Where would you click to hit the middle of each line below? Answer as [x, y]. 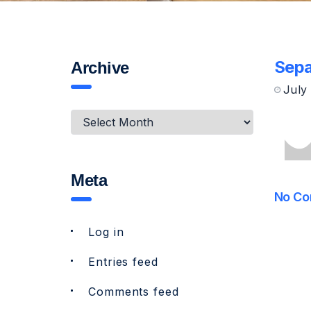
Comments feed [134, 292]
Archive [100, 68]
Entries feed [123, 262]
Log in [106, 232]
